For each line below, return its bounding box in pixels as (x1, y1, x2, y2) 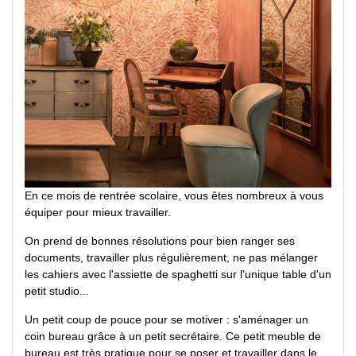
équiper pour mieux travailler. (25, 205, 171, 219)
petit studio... (25, 284, 89, 297)
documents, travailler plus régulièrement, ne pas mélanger (25, 250, 318, 264)
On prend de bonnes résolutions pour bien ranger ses (25, 234, 295, 247)
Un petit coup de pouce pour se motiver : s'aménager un (25, 312, 308, 326)
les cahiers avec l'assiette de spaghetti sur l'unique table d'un (25, 267, 331, 281)
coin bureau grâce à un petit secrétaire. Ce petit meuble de (25, 329, 321, 342)
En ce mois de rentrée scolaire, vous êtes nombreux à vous (25, 188, 323, 202)
